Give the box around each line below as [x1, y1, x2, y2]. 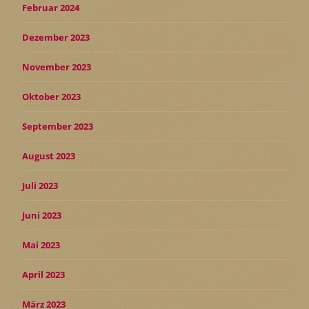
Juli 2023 [22, 179, 58, 192]
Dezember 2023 [22, 30, 90, 43]
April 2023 [22, 268, 65, 281]
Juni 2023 [22, 208, 61, 221]
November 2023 [22, 60, 91, 73]
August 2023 [22, 149, 75, 162]
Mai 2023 [22, 238, 60, 251]
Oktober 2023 [22, 90, 81, 103]
